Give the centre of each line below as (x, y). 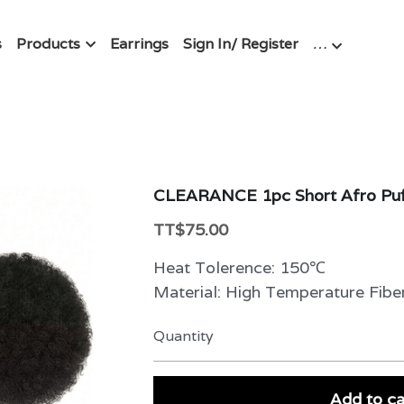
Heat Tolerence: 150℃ (240, 267)
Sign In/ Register (240, 43)
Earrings (139, 43)
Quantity (184, 336)
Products (48, 43)
